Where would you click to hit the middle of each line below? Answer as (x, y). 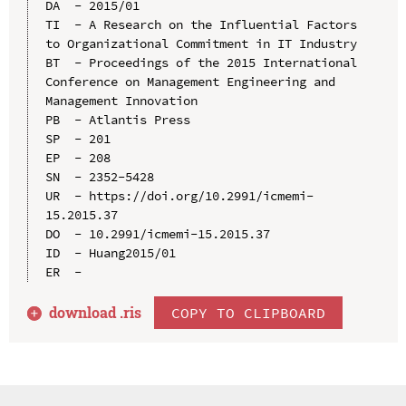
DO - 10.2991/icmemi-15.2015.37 (157, 233)
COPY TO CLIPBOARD (249, 312)
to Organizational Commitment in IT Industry (201, 43)
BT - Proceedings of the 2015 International (201, 62)
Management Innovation (121, 100)
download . (87, 312)
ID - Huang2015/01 (110, 252)
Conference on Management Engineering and (190, 81)
